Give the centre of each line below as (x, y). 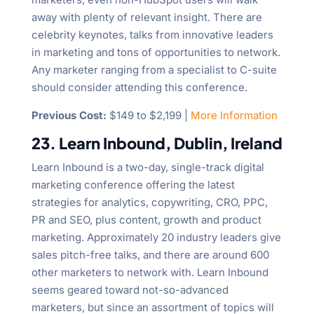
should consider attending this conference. (139, 88)
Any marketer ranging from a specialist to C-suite (154, 70)
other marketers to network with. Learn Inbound (150, 273)
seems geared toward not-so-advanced (130, 290)
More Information (234, 116)
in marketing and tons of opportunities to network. (156, 53)
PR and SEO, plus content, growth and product (146, 220)
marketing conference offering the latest (133, 185)
